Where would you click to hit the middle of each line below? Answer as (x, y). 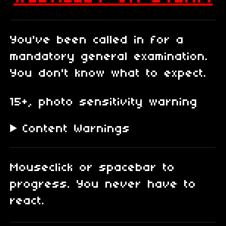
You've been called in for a (97, 41)
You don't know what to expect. (111, 74)
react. (27, 202)
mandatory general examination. (109, 57)
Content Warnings (77, 129)
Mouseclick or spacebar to (93, 168)
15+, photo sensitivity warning (104, 103)
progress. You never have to (103, 185)
